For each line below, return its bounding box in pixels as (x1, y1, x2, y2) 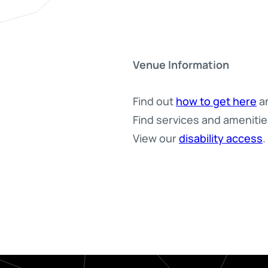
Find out (133, 93, 176, 108)
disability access (179, 130, 263, 145)
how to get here (176, 93, 257, 108)
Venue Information (133, 56, 229, 72)
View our (133, 130, 179, 145)
